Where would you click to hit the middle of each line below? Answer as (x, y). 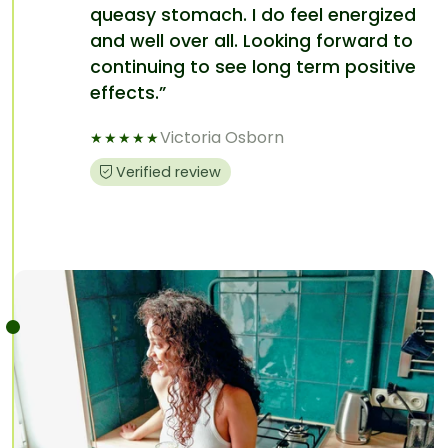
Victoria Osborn (222, 138)
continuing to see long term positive (253, 67)
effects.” (128, 93)
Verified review (168, 171)
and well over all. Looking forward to (251, 41)
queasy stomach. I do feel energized (253, 15)
